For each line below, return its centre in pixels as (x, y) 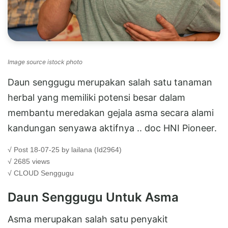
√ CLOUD (24, 173)
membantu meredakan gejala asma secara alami (111, 112)
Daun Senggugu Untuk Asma (93, 197)
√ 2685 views (29, 161)
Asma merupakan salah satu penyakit (88, 219)
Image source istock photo (45, 62)
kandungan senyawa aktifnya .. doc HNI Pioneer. (112, 128)
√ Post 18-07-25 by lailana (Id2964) (65, 149)
